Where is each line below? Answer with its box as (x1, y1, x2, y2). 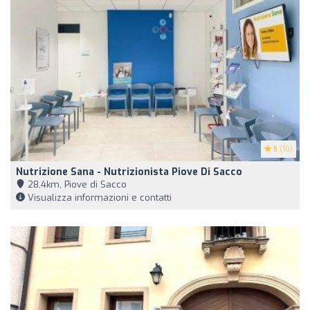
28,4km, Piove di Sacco (25, 178, 127, 190)
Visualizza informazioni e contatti (25, 191, 172, 203)
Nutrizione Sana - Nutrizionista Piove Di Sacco (16, 165, 242, 179)
